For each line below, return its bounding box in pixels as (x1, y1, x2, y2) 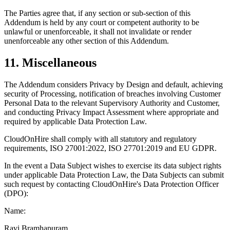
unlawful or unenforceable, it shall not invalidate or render (4, 27, 191, 36)
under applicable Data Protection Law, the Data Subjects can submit (4, 170, 224, 179)
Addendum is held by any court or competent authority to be (4, 18, 199, 27)
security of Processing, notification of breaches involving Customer (4, 89, 221, 98)
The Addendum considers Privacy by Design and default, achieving (4, 80, 223, 89)
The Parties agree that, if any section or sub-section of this (4, 9, 190, 17)
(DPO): (4, 188, 28, 198)
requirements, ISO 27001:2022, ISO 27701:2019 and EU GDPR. (4, 143, 217, 152)
